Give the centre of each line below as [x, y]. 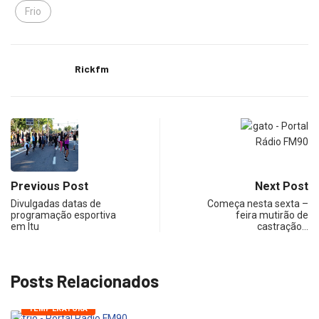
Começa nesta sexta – [258, 204]
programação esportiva [63, 215]
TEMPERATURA [58, 308]
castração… [283, 227]
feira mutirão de [272, 215]
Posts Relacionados [85, 281]
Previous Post [49, 187]
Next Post [282, 187]
